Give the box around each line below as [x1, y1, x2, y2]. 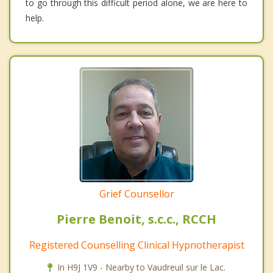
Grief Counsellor [99, 187, 174, 201]
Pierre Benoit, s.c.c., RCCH [57, 211, 216, 228]
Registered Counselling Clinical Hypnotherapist [29, 238, 244, 252]
